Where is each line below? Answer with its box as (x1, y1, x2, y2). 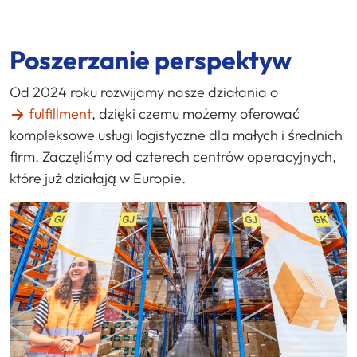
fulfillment (29, 104, 92, 123)
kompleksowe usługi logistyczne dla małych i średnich (10, 125, 343, 144)
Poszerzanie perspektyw (10, 43, 292, 76)
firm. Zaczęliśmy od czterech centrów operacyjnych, (10, 147, 336, 166)
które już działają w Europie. (10, 168, 186, 187)
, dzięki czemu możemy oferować (92, 104, 300, 123)
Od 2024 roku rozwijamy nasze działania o (10, 82, 278, 101)
